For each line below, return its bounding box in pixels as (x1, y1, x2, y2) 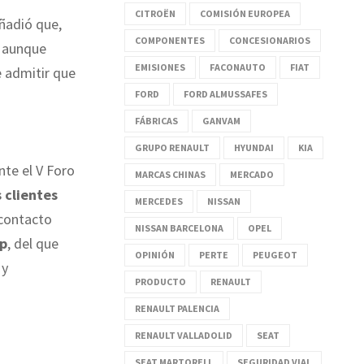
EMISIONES (135, 60, 185, 73)
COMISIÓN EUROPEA (200, 6, 290, 19)
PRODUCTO (135, 275, 186, 288)
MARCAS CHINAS (135, 167, 206, 180)
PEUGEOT (253, 248, 297, 261)
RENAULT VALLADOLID (135, 328, 232, 341)
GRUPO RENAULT (135, 141, 210, 154)
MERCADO (230, 167, 274, 180)
